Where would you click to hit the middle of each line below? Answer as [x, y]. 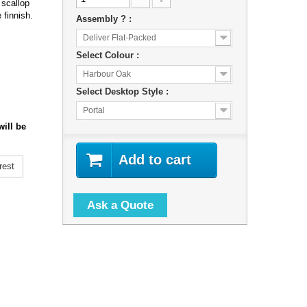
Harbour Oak [107, 74]
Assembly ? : [105, 19]
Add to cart [155, 159]
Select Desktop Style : [123, 91]
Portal [94, 110]
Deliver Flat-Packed [119, 37]
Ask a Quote [120, 205]
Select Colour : [109, 55]
